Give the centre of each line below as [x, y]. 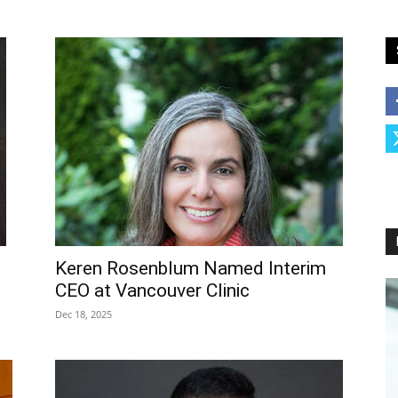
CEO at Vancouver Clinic [152, 291]
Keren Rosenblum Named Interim [191, 269]
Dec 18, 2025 [84, 314]
